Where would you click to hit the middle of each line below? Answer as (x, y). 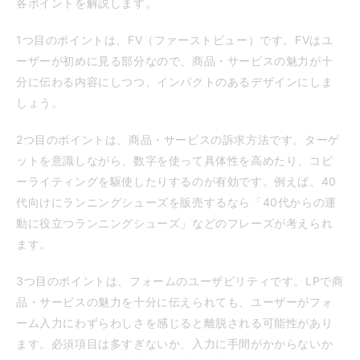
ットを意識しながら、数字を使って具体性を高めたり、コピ (175, 161)
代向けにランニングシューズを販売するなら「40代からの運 (176, 202)
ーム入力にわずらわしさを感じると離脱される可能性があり (175, 323)
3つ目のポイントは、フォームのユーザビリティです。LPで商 (180, 281)
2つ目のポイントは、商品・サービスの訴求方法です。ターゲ (178, 140)
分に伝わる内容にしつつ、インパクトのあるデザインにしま (175, 82)
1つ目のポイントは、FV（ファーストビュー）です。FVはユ (175, 40)
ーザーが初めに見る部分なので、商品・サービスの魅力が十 (175, 61)
